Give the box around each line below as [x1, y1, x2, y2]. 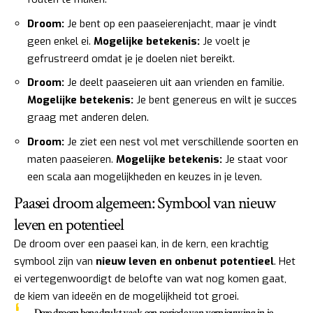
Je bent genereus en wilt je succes [133, 93, 297, 108]
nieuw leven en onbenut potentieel [96, 254, 274, 269]
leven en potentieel [14, 214, 124, 236]
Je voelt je [200, 34, 250, 48]
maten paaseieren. [27, 152, 116, 166]
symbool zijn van [14, 254, 96, 269]
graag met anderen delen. [27, 110, 149, 125]
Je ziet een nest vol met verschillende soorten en [64, 134, 298, 149]
